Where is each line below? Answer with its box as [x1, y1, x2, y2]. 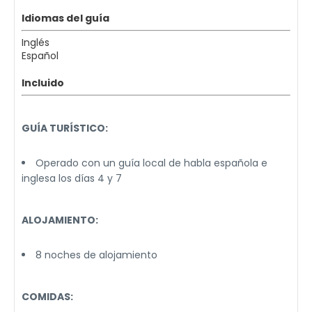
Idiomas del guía [22, 11, 109, 25]
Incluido [22, 76, 64, 90]
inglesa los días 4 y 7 [22, 171, 122, 185]
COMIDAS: [22, 290, 73, 304]
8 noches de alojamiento [36, 248, 157, 262]
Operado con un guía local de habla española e [36, 156, 267, 170]
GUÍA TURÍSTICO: [22, 121, 108, 135]
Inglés [22, 36, 49, 49]
